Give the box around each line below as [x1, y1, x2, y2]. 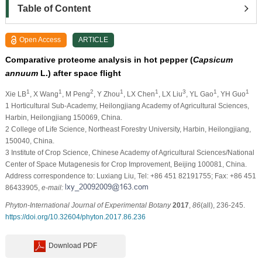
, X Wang [29, 89, 58, 98]
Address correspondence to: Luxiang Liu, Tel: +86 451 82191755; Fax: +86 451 [5, 171, 256, 180]
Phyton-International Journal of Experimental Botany [5, 201, 171, 209]
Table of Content [17, 3, 91, 13]
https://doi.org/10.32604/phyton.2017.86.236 [5, 212, 146, 221]
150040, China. [5, 136, 54, 145]
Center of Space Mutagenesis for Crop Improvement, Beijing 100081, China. [5, 160, 247, 168]
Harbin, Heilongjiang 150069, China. [5, 113, 122, 122]
